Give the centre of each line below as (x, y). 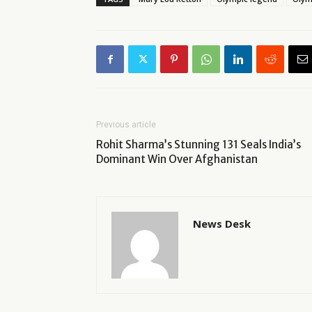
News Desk (222, 224)
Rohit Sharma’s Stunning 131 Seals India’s (198, 145)
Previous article (126, 125)
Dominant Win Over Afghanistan (177, 159)
